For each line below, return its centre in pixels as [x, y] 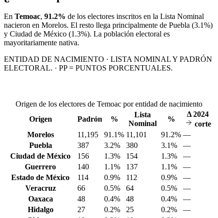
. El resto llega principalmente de [118, 25]
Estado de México [40, 178]
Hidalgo [40, 210]
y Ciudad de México [35, 34]
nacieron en [23, 25]
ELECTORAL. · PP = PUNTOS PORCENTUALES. [88, 68]
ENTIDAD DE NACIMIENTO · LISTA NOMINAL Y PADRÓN [108, 59]
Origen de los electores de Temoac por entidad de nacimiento [109, 104]
